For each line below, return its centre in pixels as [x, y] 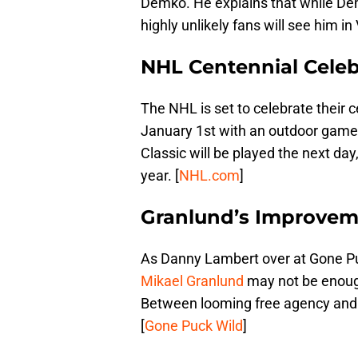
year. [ [160, 175]
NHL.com [209, 175]
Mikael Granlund [192, 280]
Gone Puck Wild [194, 325]
